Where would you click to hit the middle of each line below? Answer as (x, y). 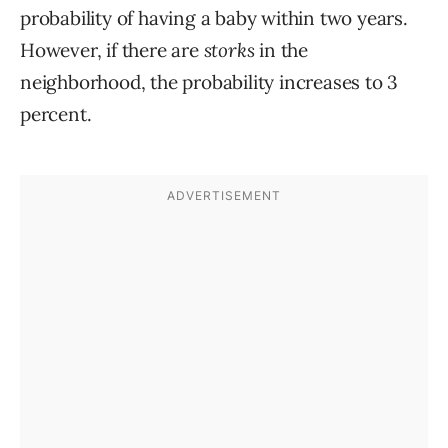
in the (281, 50)
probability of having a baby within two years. (214, 18)
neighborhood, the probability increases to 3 (209, 82)
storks (229, 50)
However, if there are (112, 50)
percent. (56, 114)
